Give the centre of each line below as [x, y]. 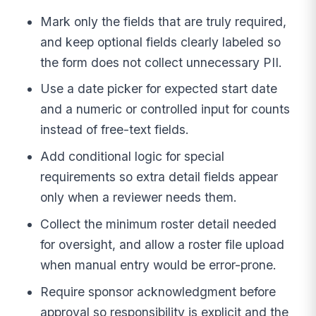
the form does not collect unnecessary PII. [162, 62]
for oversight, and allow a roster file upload [163, 244]
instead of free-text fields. [115, 130]
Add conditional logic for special [133, 157]
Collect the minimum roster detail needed [159, 224]
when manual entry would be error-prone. [159, 265]
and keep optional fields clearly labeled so [161, 42]
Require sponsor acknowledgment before [158, 291]
